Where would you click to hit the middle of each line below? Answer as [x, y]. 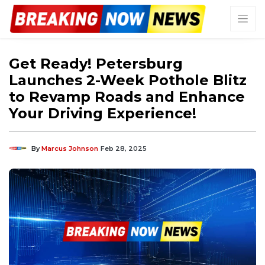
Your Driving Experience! [103, 113]
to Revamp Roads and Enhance [127, 96]
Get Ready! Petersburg [96, 63]
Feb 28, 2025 [124, 148]
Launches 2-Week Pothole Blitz [128, 80]
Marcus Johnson [70, 148]
